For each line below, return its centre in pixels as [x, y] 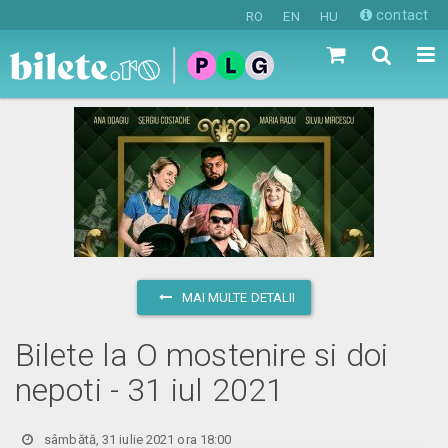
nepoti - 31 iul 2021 [150, 389]
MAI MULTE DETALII [237, 297]
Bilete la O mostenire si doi [201, 354]
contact [400, 15]
